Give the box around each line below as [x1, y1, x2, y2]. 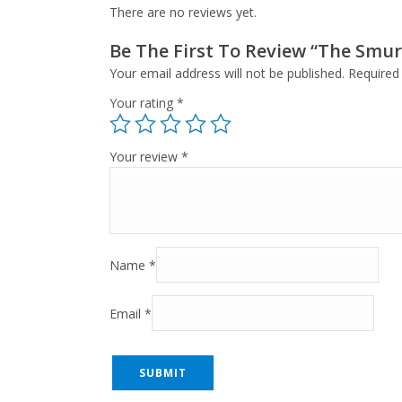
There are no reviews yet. [109, 4, 257, 22]
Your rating [109, 94, 177, 112]
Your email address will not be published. [109, 65, 345, 83]
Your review [109, 148, 181, 166]
